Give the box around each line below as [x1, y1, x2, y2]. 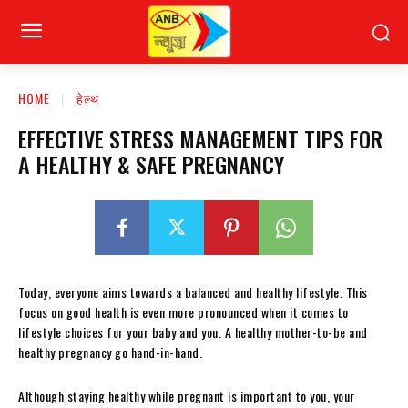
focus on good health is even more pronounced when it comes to [18, 301, 349, 321]
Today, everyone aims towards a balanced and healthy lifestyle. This [18, 281, 368, 301]
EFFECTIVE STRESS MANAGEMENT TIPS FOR [18, 121, 382, 155]
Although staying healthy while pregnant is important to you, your [18, 385, 355, 405]
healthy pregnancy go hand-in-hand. [18, 342, 202, 362]
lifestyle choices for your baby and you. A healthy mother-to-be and [18, 321, 368, 342]
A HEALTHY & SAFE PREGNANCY [18, 147, 284, 180]
